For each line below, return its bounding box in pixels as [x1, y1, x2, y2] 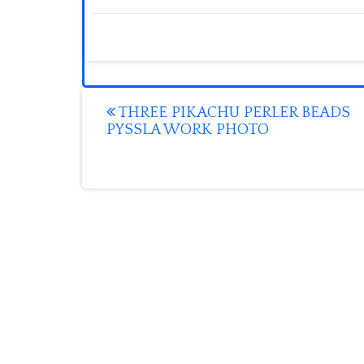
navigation [106, 126, 220, 153]
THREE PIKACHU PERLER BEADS [115, 104, 350, 121]
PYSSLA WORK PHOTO [106, 121, 269, 138]
